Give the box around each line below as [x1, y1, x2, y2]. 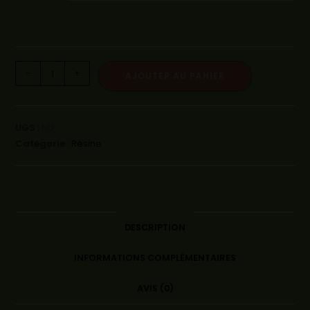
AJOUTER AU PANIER [125, 70, 226, 82]
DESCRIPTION [125, 221, 185, 234]
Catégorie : [15, 137, 72, 151]
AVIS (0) [136, 282, 174, 295]
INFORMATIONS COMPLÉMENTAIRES [74, 252, 236, 264]
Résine [71, 137, 102, 151]
